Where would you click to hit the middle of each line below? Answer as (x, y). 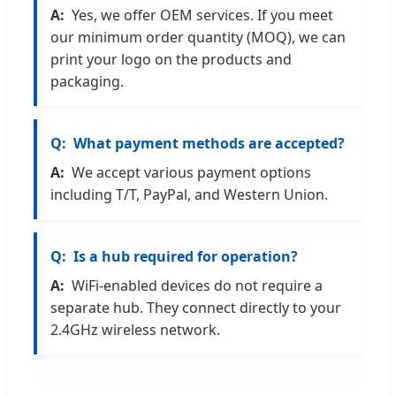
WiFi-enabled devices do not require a (197, 286)
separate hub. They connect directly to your (196, 308)
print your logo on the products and (171, 60)
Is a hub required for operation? (186, 257)
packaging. (87, 82)
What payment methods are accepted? (209, 144)
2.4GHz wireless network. (135, 330)
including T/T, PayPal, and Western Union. (189, 195)
